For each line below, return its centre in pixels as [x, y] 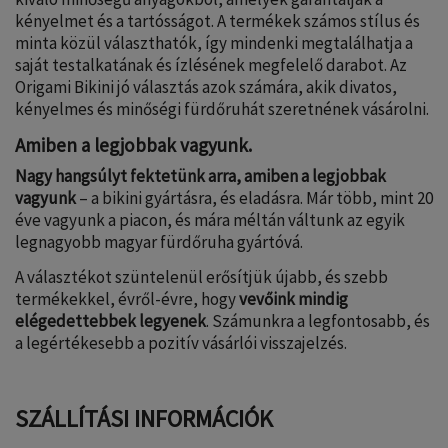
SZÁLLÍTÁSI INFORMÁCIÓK [144, 419]
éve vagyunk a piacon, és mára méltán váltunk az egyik [210, 219]
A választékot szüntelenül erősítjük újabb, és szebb [201, 277]
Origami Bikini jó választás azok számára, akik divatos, [206, 87]
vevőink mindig [293, 299]
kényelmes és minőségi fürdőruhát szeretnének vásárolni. [222, 109]
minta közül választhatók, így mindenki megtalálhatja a [214, 43]
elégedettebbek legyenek [110, 321]
